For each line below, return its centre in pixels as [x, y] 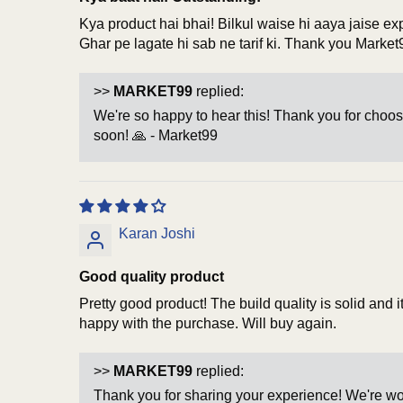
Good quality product [152, 276]
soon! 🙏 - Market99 [156, 135]
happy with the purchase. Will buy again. [208, 323]
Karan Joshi [157, 233]
